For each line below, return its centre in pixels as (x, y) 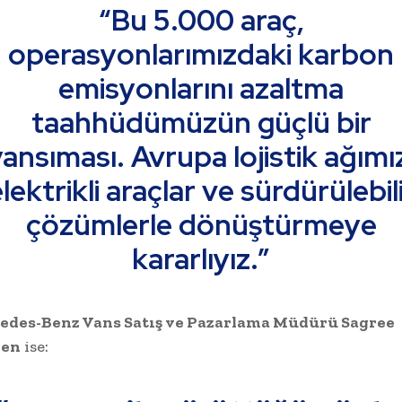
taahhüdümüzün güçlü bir (201, 122)
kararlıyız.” (201, 258)
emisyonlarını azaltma (201, 88)
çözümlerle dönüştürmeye (201, 224)
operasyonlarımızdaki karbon (201, 54)
